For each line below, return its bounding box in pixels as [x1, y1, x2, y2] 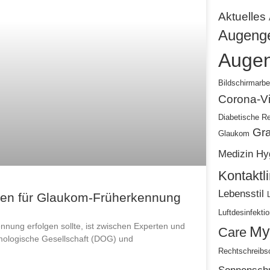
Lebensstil [218, 188, 264, 199]
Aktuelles [218, 10, 266, 23]
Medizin [218, 148, 253, 159]
